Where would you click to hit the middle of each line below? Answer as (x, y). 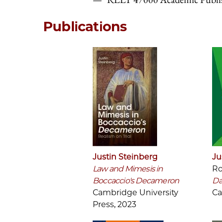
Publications (85, 27)
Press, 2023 (114, 204)
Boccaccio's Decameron (136, 180)
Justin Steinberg (125, 157)
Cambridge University (136, 192)
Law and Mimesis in (128, 168)
